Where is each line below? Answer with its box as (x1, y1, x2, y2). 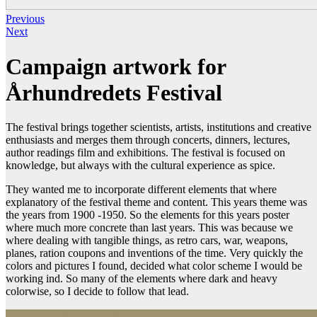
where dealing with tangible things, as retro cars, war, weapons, (6, 234, 288, 247)
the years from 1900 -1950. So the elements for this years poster (6, 209, 289, 221)
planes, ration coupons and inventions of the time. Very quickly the (6, 247, 303, 260)
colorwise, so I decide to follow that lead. (6, 285, 189, 298)
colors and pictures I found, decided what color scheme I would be (6, 260, 302, 272)
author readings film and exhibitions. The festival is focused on (6, 146, 285, 159)
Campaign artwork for (6, 53, 226, 79)
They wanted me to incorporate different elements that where (6, 183, 277, 196)
